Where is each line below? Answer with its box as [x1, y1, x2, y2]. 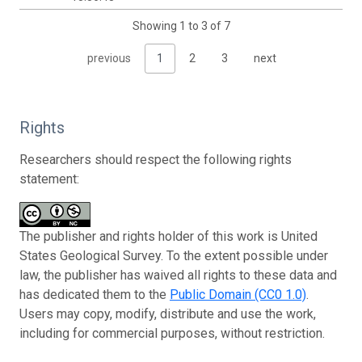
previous [87, 51, 131, 65]
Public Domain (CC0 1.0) [170, 286, 306, 302]
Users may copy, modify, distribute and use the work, [19, 305, 316, 322]
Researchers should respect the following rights [19, 151, 292, 167]
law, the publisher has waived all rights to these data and [19, 267, 337, 283]
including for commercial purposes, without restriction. [19, 325, 325, 341]
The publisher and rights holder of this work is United [19, 228, 318, 244]
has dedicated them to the [19, 286, 170, 302]
